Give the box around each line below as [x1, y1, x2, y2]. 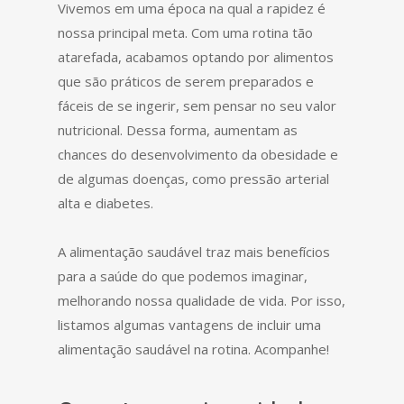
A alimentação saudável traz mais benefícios [58, 243, 330, 261]
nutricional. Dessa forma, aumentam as [58, 121, 298, 139]
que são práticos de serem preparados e [58, 72, 314, 90]
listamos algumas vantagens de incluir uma [58, 316, 321, 334]
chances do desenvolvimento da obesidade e [58, 145, 338, 163]
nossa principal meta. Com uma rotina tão [58, 23, 313, 41]
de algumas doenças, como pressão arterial [58, 170, 329, 188]
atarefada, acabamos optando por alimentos [58, 48, 334, 66]
